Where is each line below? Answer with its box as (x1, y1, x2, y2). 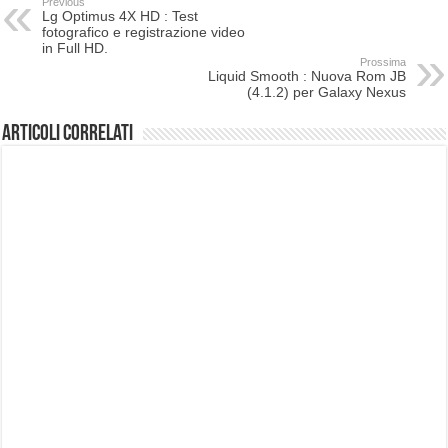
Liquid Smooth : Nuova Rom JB (207, 67, 406, 84)
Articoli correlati (2, 122, 134, 146)
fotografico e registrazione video (42, 23, 246, 40)
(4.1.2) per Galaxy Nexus (246, 83, 406, 100)
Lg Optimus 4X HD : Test (42, 7, 199, 24)
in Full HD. (42, 39, 109, 56)
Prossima (359, 55, 406, 68)
